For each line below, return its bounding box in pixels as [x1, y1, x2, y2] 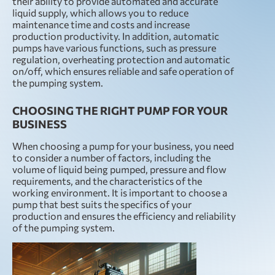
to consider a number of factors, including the [12, 152, 211, 163]
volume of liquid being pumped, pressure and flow [12, 163, 227, 175]
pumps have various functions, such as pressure [12, 42, 216, 53]
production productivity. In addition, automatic [12, 30, 219, 42]
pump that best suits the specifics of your [12, 198, 192, 210]
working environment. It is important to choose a [12, 187, 227, 198]
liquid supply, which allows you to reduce [12, 7, 188, 18]
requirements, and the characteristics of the [12, 175, 202, 187]
